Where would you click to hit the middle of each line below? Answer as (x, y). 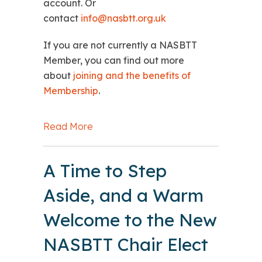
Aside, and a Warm (123, 195)
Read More (68, 126)
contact (62, 18)
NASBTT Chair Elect (126, 244)
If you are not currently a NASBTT (120, 45)
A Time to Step (105, 170)
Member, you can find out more (114, 60)
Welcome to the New (130, 220)
